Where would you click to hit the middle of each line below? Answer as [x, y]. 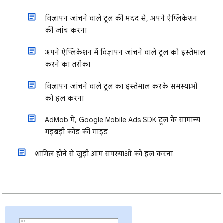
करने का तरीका [67, 64]
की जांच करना [66, 31]
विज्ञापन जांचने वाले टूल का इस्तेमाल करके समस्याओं [121, 86]
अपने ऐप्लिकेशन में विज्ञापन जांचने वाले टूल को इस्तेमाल [125, 53]
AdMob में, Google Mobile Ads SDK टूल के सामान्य [122, 120]
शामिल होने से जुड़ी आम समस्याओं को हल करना [104, 154]
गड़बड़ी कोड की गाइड [76, 132]
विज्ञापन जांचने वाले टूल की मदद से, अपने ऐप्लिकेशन [121, 19]
